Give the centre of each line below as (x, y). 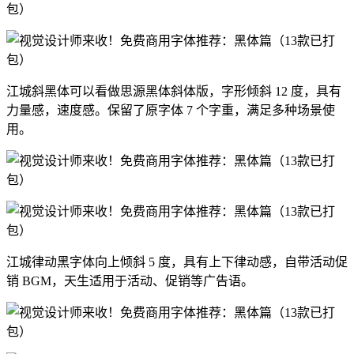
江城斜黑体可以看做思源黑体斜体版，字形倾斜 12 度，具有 (174, 92)
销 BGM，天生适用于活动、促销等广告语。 (130, 281)
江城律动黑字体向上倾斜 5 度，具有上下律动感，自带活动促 (177, 262)
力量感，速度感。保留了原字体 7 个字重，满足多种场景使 (171, 111)
